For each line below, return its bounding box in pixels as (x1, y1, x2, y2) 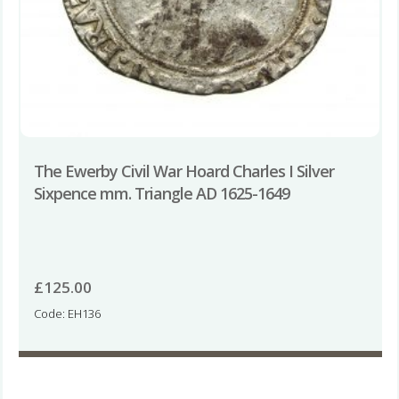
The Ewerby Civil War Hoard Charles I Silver (33, 159, 334, 182)
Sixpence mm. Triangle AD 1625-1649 (33, 182, 289, 204)
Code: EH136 (33, 305, 101, 322)
